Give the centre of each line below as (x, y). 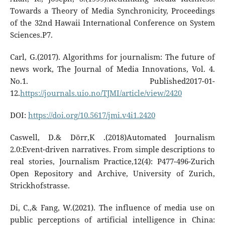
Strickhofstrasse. (40, 185)
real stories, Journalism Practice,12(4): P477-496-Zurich (113, 161)
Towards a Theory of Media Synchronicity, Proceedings (113, 11)
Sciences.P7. (31, 35)
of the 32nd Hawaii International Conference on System (113, 23)
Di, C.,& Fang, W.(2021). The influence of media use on (113, 207)
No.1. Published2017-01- (113, 81)
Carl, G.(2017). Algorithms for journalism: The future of (113, 57)
